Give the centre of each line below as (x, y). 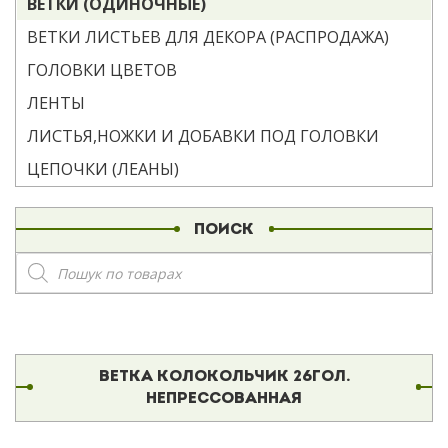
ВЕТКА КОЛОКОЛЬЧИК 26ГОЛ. (224, 377)
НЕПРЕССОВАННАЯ (224, 399)
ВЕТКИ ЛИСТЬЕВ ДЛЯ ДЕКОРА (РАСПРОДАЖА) (208, 37)
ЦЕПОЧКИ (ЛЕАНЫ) (103, 169)
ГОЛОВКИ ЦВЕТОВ (102, 70)
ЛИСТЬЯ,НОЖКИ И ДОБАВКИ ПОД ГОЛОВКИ (203, 136)
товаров (54, 279)
